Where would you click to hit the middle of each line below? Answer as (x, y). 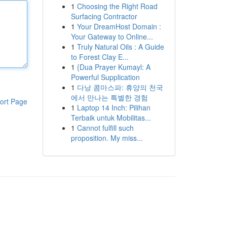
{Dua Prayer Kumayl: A (113, 67)
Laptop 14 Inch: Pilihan (113, 107)
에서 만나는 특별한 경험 (109, 97)
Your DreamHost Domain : (119, 26)
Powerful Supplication (105, 77)
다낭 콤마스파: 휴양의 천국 (120, 87)
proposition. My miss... (107, 138)
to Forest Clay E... (100, 57)
